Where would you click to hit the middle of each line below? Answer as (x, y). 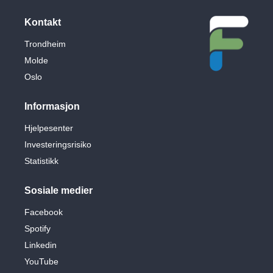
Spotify (37, 228)
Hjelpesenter (49, 128)
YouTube (41, 261)
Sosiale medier (58, 190)
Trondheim (45, 44)
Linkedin (41, 245)
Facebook (44, 212)
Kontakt (43, 22)
